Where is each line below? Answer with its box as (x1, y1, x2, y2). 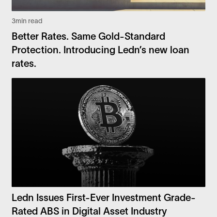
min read (15, 16, 43, 25)
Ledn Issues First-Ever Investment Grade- (12, 192, 196, 203)
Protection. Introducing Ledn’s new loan (12, 44, 189, 55)
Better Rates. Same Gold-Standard (12, 31, 165, 42)
